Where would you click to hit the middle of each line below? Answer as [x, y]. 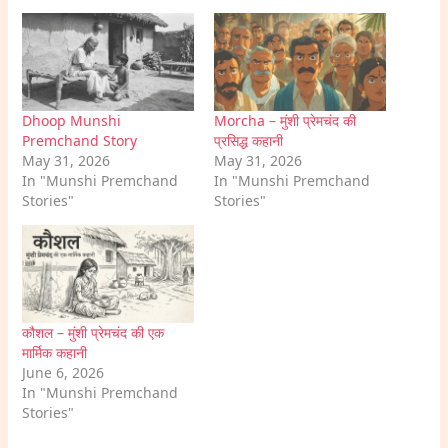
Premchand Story [80, 140]
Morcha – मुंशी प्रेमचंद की [285, 120]
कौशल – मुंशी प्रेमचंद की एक [93, 333]
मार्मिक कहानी [55, 353]
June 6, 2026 [63, 373]
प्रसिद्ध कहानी [248, 140]
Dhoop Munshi [72, 120]
